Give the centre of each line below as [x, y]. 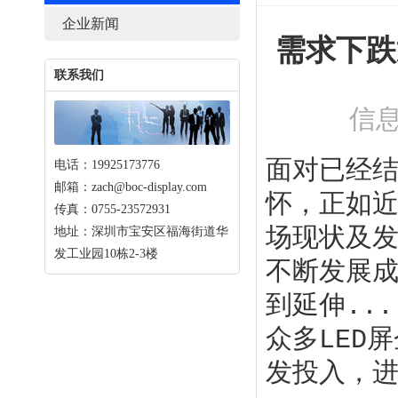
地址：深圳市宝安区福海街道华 [141, 231]
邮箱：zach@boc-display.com [131, 187]
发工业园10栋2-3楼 [106, 254]
